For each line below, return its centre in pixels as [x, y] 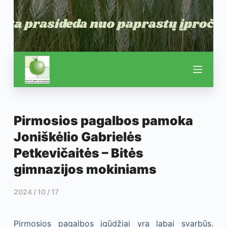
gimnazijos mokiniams [85, 169]
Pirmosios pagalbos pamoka [103, 121]
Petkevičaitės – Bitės [78, 153]
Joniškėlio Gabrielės [78, 137]
